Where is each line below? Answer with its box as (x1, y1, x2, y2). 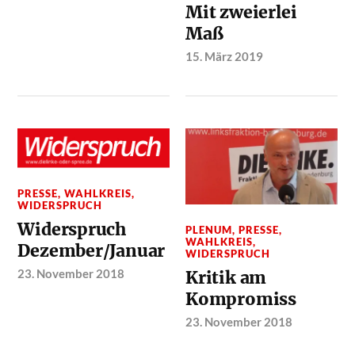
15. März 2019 (185, 48, 264, 63)
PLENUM (185, 223, 233, 236)
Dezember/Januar (17, 240, 166, 262)
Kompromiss (185, 288, 296, 310)
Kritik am (185, 266, 267, 288)
